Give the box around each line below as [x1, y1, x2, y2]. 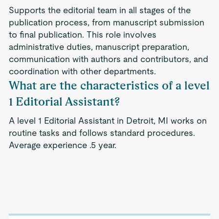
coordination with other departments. [8, 66, 156, 76]
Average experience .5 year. [8, 140, 116, 150]
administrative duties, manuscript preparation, [8, 42, 189, 52]
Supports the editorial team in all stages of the [8, 5, 191, 15]
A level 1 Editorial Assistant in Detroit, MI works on [8, 115, 207, 126]
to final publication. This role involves [8, 29, 156, 40]
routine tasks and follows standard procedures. [8, 128, 195, 138]
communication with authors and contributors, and [8, 54, 208, 64]
